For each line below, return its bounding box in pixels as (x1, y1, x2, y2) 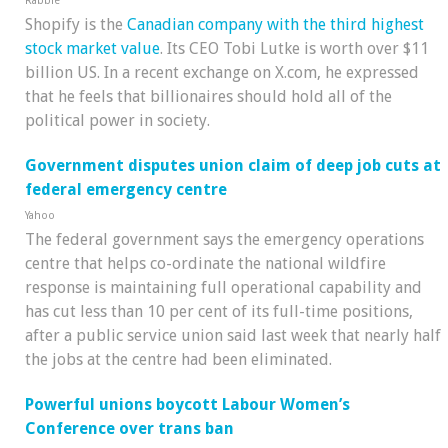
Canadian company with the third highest (127, 14, 424, 34)
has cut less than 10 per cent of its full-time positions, (25, 301, 413, 321)
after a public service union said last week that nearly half (25, 325, 441, 345)
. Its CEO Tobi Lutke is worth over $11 (160, 38, 429, 58)
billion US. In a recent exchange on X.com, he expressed (25, 62, 419, 82)
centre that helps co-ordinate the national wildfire (25, 253, 386, 273)
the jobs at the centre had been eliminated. (25, 349, 332, 369)
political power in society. (25, 110, 210, 130)
